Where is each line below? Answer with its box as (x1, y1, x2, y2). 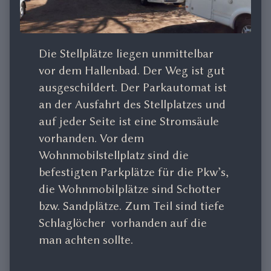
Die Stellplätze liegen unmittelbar (38, 47, 214, 61)
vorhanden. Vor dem (38, 131, 144, 146)
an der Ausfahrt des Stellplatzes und (38, 97, 226, 112)
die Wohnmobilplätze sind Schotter (38, 182, 221, 197)
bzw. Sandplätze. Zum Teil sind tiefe (38, 199, 224, 214)
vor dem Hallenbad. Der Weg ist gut (38, 64, 225, 78)
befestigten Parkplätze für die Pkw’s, (38, 165, 229, 180)
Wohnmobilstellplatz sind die (38, 148, 189, 163)
